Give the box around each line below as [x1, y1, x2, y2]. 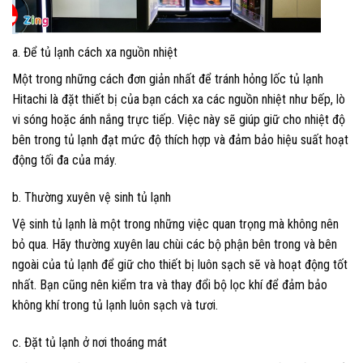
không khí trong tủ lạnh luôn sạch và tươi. [12, 297, 218, 313]
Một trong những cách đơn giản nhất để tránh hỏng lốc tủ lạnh [12, 71, 323, 88]
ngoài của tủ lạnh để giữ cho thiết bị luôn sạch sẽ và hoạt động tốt [12, 256, 348, 272]
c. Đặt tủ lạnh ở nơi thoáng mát [12, 334, 167, 350]
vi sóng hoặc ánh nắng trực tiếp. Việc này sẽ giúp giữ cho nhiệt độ [12, 112, 345, 128]
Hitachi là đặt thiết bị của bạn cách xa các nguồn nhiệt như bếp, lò [12, 92, 345, 108]
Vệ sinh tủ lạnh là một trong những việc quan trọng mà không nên [12, 216, 339, 232]
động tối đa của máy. [12, 152, 117, 169]
